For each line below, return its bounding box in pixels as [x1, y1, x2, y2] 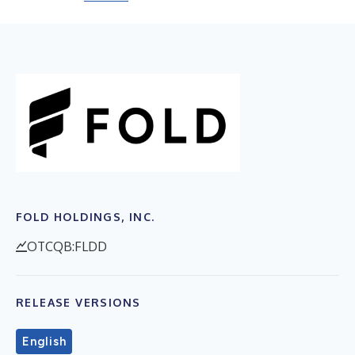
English [22, 334, 67, 349]
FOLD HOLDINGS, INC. [16, 209, 155, 223]
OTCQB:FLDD [27, 238, 107, 254]
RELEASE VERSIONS [16, 295, 141, 309]
